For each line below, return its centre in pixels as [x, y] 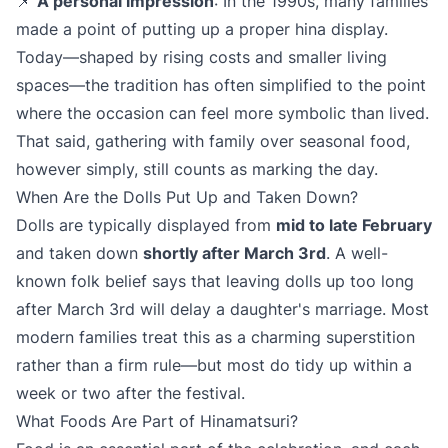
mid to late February [354, 225]
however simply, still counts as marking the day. [197, 169]
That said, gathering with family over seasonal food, [213, 141]
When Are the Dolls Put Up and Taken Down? [187, 197]
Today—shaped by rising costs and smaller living [201, 57]
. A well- [357, 253]
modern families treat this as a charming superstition [215, 337]
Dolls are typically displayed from [146, 225]
